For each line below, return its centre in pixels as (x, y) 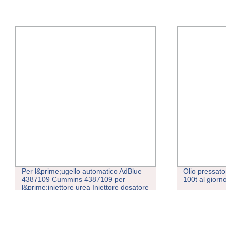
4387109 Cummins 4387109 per (73, 179)
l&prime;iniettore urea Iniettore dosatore (85, 187)
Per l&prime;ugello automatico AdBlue (81, 171)
